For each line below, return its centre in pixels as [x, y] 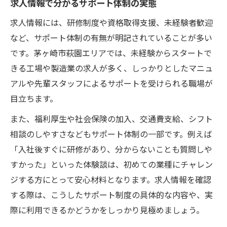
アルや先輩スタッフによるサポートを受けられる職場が [111, 83]
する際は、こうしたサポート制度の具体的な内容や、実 [111, 194]
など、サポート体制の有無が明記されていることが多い [111, 37]
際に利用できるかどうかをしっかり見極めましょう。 [107, 210]
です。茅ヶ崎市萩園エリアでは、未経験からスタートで [111, 52]
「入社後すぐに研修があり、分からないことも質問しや [111, 149]
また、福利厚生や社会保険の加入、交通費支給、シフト [111, 118]
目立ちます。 [34, 98]
